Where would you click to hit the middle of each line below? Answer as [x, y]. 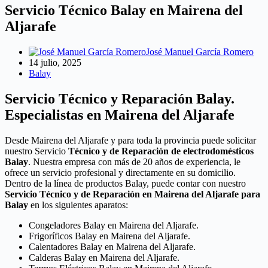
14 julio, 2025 [55, 63]
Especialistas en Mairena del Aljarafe [120, 115]
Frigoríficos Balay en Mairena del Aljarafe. [109, 236]
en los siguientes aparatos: [78, 205]
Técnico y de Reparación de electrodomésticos [161, 151]
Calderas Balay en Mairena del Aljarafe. [104, 258]
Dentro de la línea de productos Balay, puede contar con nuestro [125, 184]
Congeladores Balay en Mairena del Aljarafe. [114, 226]
